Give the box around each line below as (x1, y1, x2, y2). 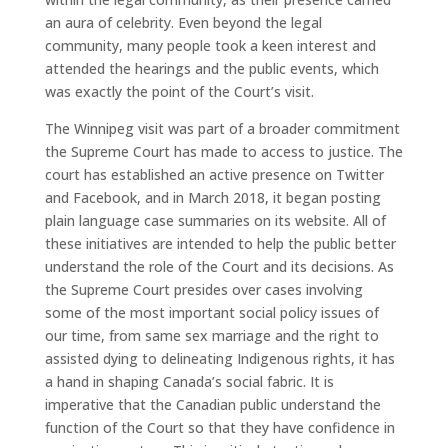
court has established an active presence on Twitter (44, 165, 384, 185)
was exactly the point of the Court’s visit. (44, 82, 314, 102)
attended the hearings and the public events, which (44, 59, 379, 79)
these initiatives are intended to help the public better (44, 234, 396, 254)
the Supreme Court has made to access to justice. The (44, 142, 403, 162)
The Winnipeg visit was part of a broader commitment (44, 119, 400, 139)
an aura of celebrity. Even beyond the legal (44, 13, 322, 33)
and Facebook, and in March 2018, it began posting (44, 188, 381, 208)
